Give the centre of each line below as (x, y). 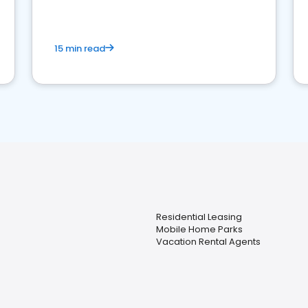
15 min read (80, 48)
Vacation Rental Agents (208, 242)
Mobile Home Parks (199, 229)
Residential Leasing (199, 217)
